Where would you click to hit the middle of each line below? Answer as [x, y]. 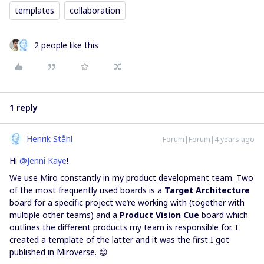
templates [34, 10]
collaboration [95, 10]
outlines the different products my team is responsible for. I [124, 227]
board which [224, 215]
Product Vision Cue [159, 215]
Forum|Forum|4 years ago [209, 139]
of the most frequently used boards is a [87, 190]
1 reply [24, 108]
